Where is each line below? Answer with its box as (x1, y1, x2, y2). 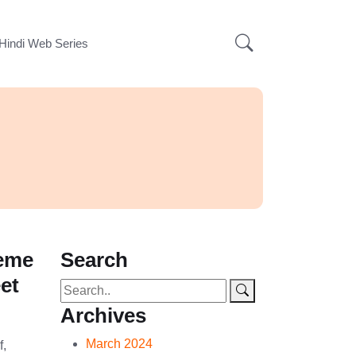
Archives (60, 304, 146, 327)
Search (60, 248, 128, 272)
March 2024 (86, 337, 153, 350)
